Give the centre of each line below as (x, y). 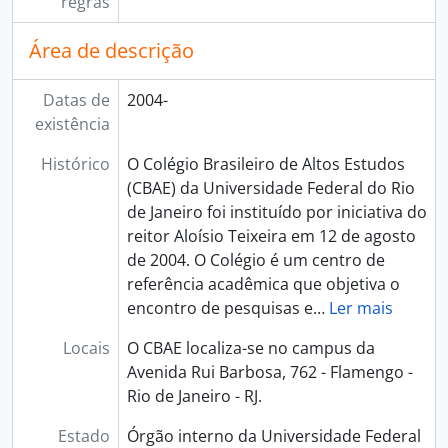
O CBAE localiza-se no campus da (250, 348)
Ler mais (360, 308)
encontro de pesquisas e (219, 308)
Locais (86, 348)
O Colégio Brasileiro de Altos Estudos (265, 164)
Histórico (75, 164)
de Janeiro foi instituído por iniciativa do (276, 212)
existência (72, 124)
